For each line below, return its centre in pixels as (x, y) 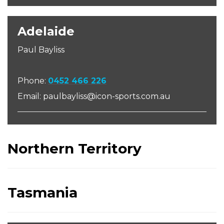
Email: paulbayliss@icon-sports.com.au (94, 96)
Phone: (33, 81)
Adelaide (46, 31)
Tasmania (42, 192)
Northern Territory (74, 148)
